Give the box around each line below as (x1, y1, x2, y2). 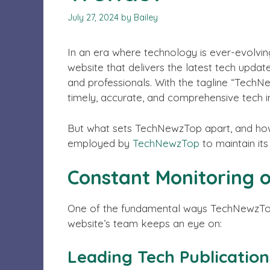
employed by (67, 136, 133, 149)
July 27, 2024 (67, 12, 119, 24)
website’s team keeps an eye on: (67, 217, 222, 230)
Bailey (134, 12, 158, 24)
